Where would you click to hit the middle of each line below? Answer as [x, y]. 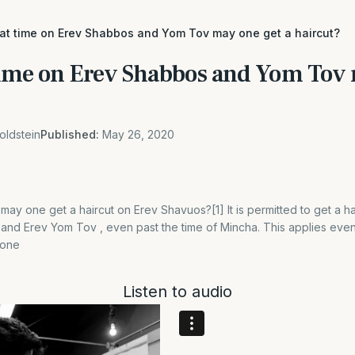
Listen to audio [177, 292]
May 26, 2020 [138, 134]
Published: [70, 134]
